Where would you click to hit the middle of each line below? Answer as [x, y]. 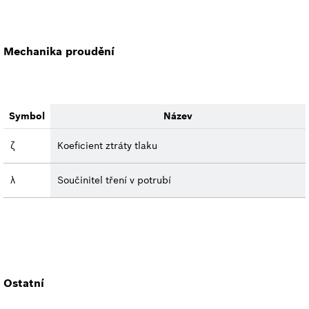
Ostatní [24, 283]
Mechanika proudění [59, 51]
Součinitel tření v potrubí [114, 180]
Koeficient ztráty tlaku [107, 146]
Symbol [27, 116]
